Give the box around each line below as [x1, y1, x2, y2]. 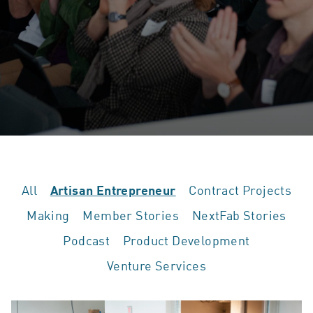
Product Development [122, 231, 250, 249]
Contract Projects [189, 181, 292, 198]
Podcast [63, 231, 110, 249]
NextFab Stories [191, 206, 286, 224]
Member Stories [82, 206, 179, 224]
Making [27, 206, 70, 224]
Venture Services [106, 256, 207, 274]
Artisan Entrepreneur [50, 182, 176, 198]
